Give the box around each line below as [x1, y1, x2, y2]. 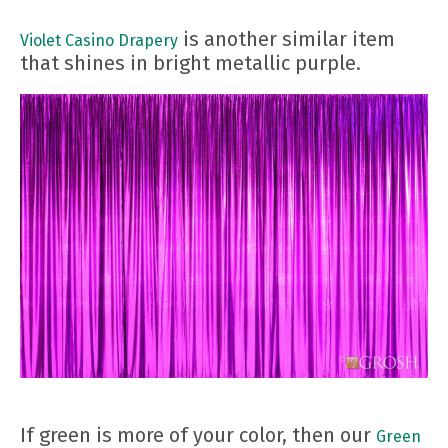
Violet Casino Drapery [20, 30, 178, 50]
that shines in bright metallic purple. [20, 50, 361, 75]
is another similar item [178, 26, 395, 51]
